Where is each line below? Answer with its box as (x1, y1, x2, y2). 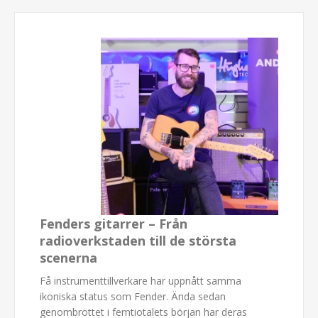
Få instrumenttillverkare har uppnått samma (40, 273, 241, 287)
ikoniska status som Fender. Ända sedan (40, 289, 226, 303)
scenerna (40, 248, 97, 266)
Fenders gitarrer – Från (40, 214, 187, 232)
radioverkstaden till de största (40, 231, 236, 249)
